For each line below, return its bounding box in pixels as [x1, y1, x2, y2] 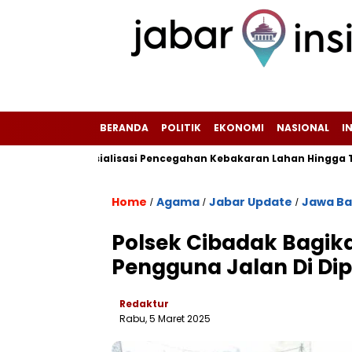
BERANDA [100, 121, 148, 134]
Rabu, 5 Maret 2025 [119, 312, 211, 325]
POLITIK [161, 121, 201, 134]
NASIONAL [277, 121, 329, 134]
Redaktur [119, 297, 169, 310]
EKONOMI [214, 121, 264, 134]
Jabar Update [209, 194, 292, 210]
